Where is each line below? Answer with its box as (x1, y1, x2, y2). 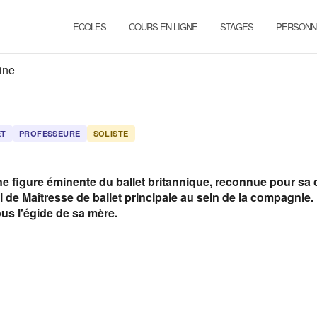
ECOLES (73, 20, 106, 33)
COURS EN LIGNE (129, 20, 197, 33)
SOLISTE (93, 128, 129, 139)
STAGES (220, 20, 253, 33)
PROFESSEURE (18, 128, 81, 139)
